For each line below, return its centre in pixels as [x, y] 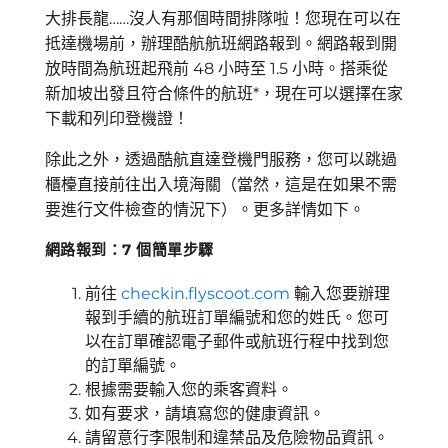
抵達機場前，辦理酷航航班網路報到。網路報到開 [221, 43]
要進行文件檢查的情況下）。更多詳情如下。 [205, 209]
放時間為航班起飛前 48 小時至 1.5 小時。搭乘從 [216, 68]
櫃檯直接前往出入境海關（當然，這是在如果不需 [221, 184]
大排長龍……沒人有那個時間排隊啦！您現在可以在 [223, 18]
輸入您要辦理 [340, 293]
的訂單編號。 [133, 365]
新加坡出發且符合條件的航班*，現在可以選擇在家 [224, 93]
